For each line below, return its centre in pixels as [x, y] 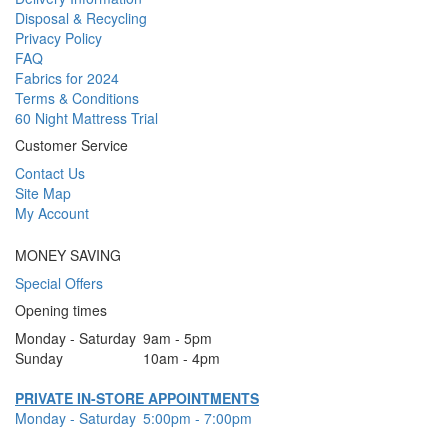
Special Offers [59, 283]
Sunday [39, 358]
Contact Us [50, 173]
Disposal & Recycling [81, 18]
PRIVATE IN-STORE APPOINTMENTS [137, 398]
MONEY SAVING [68, 255]
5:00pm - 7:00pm [197, 418]
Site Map [43, 193]
